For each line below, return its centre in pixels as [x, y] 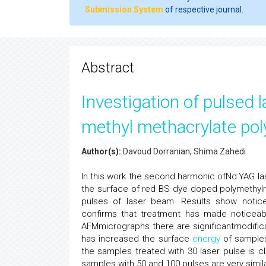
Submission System [124, 9]
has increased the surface [137, 239]
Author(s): [101, 151]
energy [206, 239]
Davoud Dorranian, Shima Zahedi [183, 151]
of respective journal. [203, 9]
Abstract [108, 68]
